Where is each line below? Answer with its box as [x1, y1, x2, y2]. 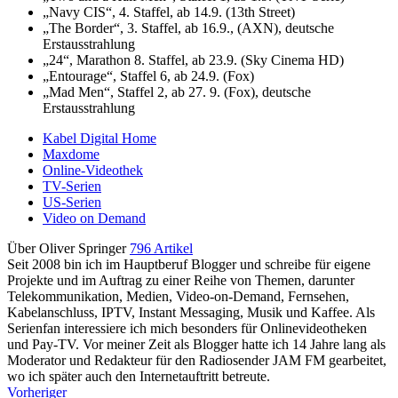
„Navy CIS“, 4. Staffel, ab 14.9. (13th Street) [43, 4, 295, 20]
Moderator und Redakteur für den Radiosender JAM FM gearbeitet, [7, 352, 386, 368]
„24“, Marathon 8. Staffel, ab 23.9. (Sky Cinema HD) [43, 52, 344, 68]
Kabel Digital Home [43, 130, 156, 146]
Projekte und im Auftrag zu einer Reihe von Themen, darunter [7, 272, 354, 288]
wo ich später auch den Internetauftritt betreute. [7, 368, 270, 384]
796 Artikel [130, 240, 193, 256]
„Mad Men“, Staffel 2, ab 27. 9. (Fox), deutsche [43, 84, 311, 99]
